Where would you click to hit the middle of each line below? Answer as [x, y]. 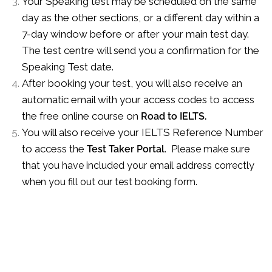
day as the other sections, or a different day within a [140, 17]
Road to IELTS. [173, 116]
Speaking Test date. [67, 66]
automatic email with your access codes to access [138, 99]
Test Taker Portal [125, 149]
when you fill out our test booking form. [109, 182]
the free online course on [81, 116]
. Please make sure [207, 149]
